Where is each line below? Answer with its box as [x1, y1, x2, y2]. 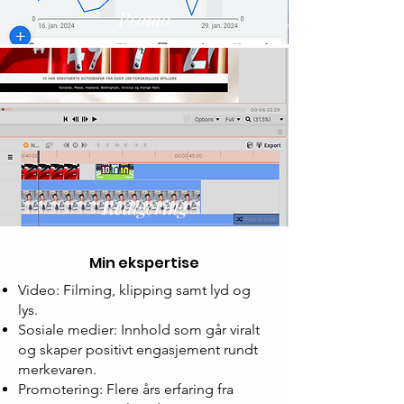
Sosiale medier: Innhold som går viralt [18, 321, 260, 338]
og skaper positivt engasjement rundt [18, 341, 258, 358]
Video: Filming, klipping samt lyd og [18, 281, 251, 298]
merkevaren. [18, 361, 96, 378]
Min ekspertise [89, 252, 199, 273]
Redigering [102, 194, 187, 219]
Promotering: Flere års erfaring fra [18, 381, 234, 398]
